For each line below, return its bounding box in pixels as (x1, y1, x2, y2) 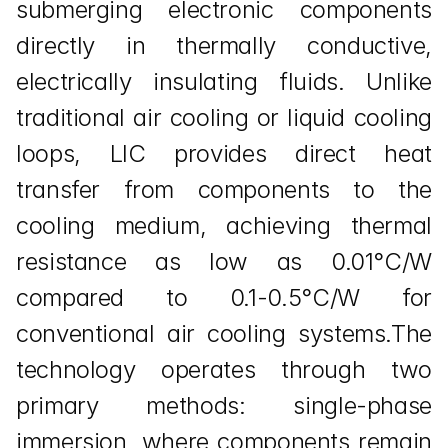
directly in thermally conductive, (16, 31, 432, 60)
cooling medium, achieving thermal (16, 211, 432, 240)
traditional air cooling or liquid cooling (16, 103, 432, 132)
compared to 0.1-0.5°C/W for (16, 283, 432, 312)
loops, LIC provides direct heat (16, 139, 432, 168)
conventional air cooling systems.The (16, 319, 432, 348)
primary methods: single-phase (16, 391, 432, 420)
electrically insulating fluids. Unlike (16, 67, 432, 96)
